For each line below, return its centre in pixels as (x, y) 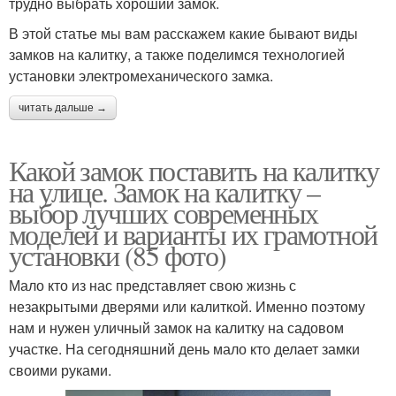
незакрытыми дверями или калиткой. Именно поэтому (187, 306)
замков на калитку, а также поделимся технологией (177, 54)
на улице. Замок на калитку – (164, 191)
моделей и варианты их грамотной (193, 233)
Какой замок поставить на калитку (194, 170)
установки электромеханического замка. (141, 75)
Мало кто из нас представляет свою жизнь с (152, 285)
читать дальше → (63, 107)
